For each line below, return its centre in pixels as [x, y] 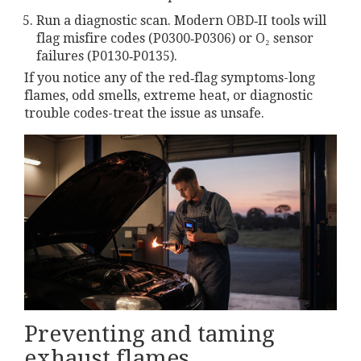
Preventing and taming [149, 334]
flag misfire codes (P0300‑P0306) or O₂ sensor [175, 38]
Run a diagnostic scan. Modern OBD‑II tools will [181, 20]
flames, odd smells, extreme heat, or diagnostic [168, 95]
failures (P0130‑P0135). [107, 56]
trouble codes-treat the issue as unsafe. [144, 113]
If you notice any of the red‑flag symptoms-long [170, 77]
